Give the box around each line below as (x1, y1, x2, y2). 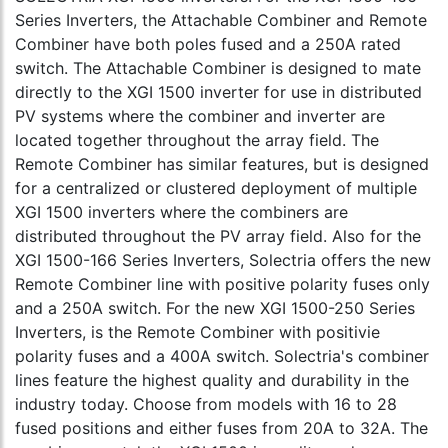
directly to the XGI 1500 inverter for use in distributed (15, 81, 422, 102)
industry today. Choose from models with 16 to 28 (15, 393, 397, 414)
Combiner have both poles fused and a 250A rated (15, 33, 401, 54)
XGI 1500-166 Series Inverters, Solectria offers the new (15, 249, 431, 270)
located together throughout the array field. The (15, 129, 379, 150)
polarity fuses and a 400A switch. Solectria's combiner (15, 345, 429, 366)
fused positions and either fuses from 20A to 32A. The (15, 417, 428, 438)
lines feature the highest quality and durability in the (15, 369, 409, 390)
